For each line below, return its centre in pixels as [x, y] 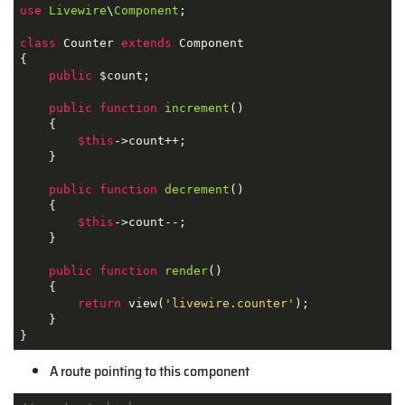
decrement [197, 189]
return [99, 303]
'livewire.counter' [229, 303]
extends [146, 42]
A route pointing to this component [150, 371]
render [186, 270]
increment [197, 108]
